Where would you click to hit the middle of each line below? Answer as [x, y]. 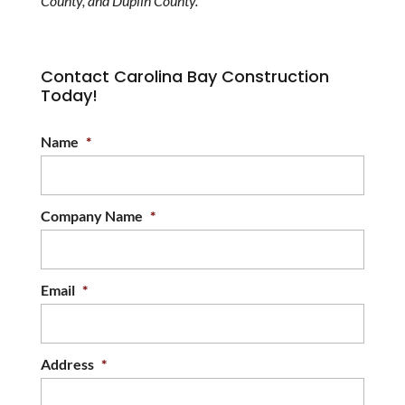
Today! [69, 95]
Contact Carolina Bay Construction [184, 76]
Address [67, 364]
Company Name [91, 216]
